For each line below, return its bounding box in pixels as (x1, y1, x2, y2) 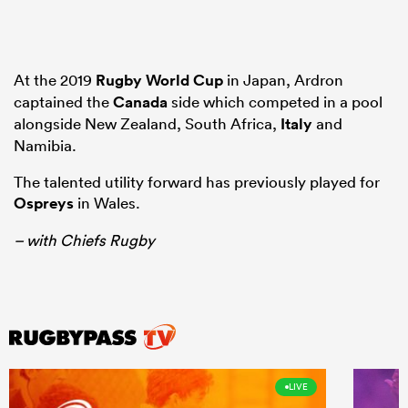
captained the (14, 91, 113, 111)
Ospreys (14, 192, 74, 213)
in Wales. (74, 192, 140, 212)
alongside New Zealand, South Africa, (14, 113, 280, 133)
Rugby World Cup (96, 69, 223, 90)
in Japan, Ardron (223, 69, 343, 89)
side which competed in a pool (168, 91, 382, 111)
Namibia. (14, 135, 76, 155)
